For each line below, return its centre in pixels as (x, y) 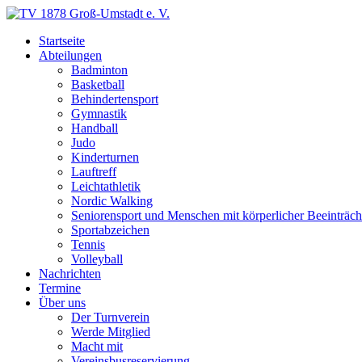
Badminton (99, 70)
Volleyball (97, 259)
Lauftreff (94, 172)
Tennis (88, 244)
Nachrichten (70, 274)
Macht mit (97, 346)
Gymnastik (99, 114)
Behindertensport (115, 99)
